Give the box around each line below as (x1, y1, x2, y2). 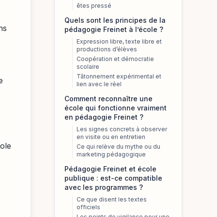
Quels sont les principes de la (64, 16, 166, 24)
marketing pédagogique (77, 151, 146, 158)
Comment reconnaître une (64, 94, 153, 103)
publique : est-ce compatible (64, 174, 162, 182)
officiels (77, 203, 100, 211)
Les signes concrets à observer (77, 125, 167, 133)
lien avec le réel (77, 80, 122, 88)
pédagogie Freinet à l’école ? (64, 25, 163, 33)
